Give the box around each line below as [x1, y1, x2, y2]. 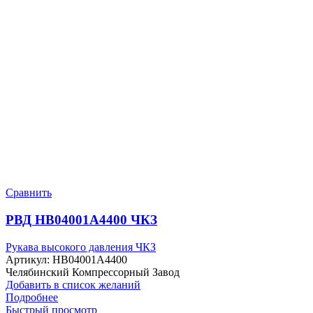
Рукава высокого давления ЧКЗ [6, 240, 156, 253]
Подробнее [6, 291, 58, 303]
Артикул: [6, 253, 52, 265]
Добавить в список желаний [6, 278, 140, 291]
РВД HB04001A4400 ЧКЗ [6, 212, 157, 227]
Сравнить [6, 187, 52, 199]
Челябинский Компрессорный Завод [6, 265, 180, 278]
